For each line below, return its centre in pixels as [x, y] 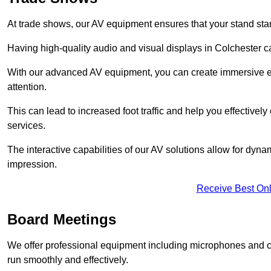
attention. [27, 87]
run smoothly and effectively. [68, 260]
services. [26, 125]
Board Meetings [62, 219]
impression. [32, 164]
